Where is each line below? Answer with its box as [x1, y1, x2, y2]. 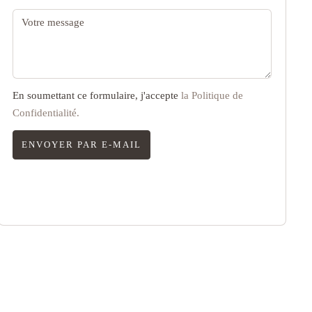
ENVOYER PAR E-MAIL [21, 139, 141, 150]
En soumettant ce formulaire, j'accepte [12, 90, 181, 102]
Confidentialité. [12, 107, 79, 119]
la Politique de [180, 90, 243, 102]
